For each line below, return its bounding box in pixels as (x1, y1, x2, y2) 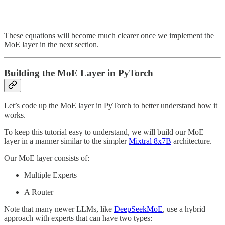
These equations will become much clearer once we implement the (4, 31, 214, 40)
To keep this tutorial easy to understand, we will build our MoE (4, 128, 204, 137)
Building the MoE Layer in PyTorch (4, 67, 153, 78)
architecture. (171, 137, 212, 146)
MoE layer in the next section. (4, 40, 99, 49)
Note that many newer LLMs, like (4, 205, 114, 214)
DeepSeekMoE (114, 205, 163, 214)
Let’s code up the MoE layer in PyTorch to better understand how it (4, 101, 217, 110)
